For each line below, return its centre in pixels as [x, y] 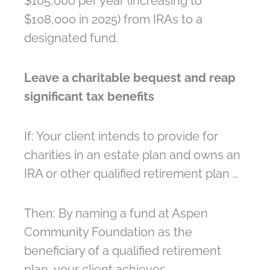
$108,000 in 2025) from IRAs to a [113, 20]
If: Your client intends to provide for [121, 137]
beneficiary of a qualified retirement [123, 251]
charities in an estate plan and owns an [132, 155]
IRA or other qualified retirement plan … [133, 174]
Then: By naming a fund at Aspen [116, 214]
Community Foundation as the [108, 232]
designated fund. [73, 38]
